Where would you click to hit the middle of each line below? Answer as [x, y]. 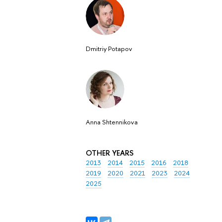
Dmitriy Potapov [109, 48]
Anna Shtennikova [112, 122]
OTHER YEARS [110, 153]
